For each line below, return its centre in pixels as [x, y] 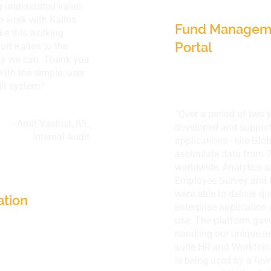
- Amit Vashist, [44, 124]
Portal [194, 47]
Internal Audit [61, 137]
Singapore [206, 10]
